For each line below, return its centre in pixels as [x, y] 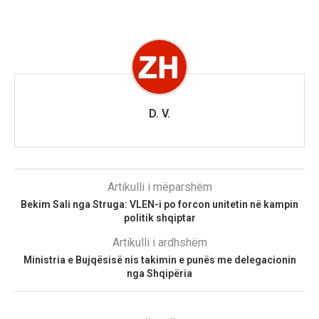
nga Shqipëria [159, 273]
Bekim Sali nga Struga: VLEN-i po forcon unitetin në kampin [159, 204]
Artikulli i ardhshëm [159, 242]
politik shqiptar [159, 218]
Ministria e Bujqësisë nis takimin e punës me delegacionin [159, 260]
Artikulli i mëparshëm [159, 187]
